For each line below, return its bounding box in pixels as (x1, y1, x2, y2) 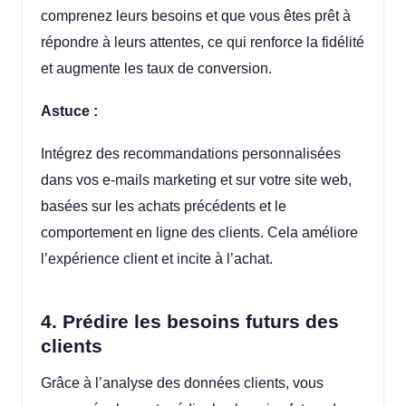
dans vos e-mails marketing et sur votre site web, (41, 171, 352, 188)
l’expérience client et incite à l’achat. (41, 250, 273, 266)
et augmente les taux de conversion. (41, 61, 272, 77)
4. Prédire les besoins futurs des (41, 311, 339, 333)
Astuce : (41, 102, 98, 119)
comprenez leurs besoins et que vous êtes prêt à (41, 8, 351, 24)
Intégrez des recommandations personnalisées (41, 145, 341, 161)
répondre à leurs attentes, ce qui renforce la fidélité (41, 34, 364, 51)
